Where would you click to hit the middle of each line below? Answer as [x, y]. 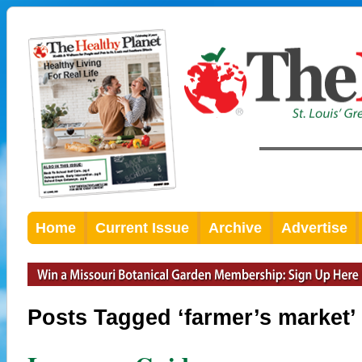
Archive [235, 228]
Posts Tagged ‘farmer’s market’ [192, 317]
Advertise [314, 228]
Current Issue [142, 228]
